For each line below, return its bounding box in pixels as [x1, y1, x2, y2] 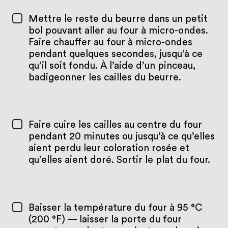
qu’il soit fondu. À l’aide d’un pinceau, [28, 61, 195, 71]
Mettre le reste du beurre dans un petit [28, 14, 208, 24]
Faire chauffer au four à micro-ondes [28, 37, 192, 47]
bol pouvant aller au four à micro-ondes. [28, 25, 208, 36]
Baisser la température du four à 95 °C [28, 203, 202, 213]
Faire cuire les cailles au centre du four [28, 120, 202, 130]
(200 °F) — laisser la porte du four [28, 215, 182, 225]
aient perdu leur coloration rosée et [28, 144, 189, 154]
